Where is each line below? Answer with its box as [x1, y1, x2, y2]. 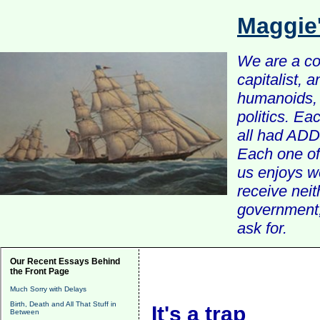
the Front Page [10, 266, 69, 276]
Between [10, 308, 39, 316]
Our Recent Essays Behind [10, 256, 120, 266]
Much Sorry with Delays [10, 285, 86, 293]
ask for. [237, 219, 287, 237]
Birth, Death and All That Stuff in [10, 300, 116, 308]
